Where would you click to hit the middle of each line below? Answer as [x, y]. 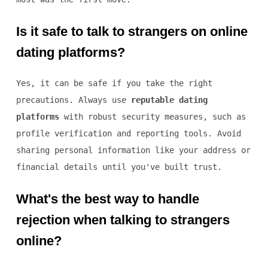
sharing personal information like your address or [133, 150]
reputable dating [169, 100]
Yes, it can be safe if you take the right [114, 83]
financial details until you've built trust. [119, 167]
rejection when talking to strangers [123, 220]
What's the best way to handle [107, 199]
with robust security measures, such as [152, 117]
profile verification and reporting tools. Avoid [128, 134]
